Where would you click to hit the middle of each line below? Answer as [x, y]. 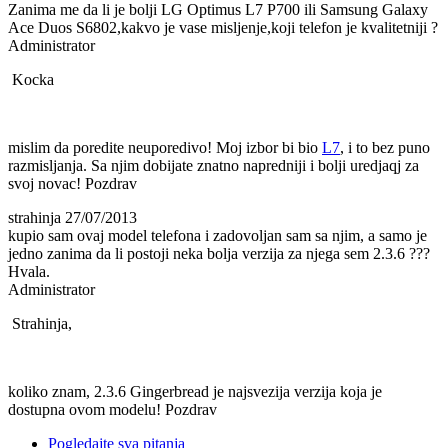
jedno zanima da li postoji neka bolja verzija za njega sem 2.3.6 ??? [219, 254]
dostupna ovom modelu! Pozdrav [112, 410]
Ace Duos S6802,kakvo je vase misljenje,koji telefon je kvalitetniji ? [223, 28]
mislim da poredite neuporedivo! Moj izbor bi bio [165, 148]
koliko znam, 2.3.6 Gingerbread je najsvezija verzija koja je [195, 392]
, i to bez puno [385, 148]
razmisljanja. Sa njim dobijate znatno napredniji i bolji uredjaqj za [213, 166]
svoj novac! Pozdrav [72, 184]
